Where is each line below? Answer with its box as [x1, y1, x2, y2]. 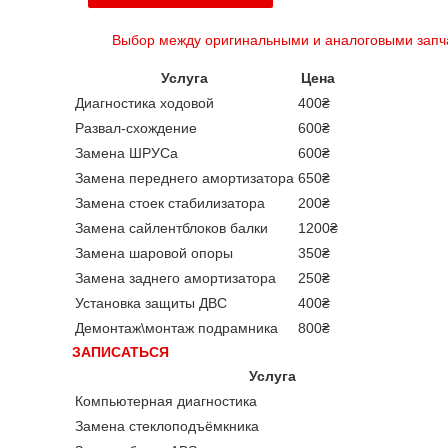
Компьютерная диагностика [75, 393, 257, 409]
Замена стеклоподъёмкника [75, 418, 259, 434]
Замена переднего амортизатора [75, 170, 294, 186]
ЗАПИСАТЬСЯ [72, 344, 169, 360]
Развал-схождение [75, 120, 197, 136]
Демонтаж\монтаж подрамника [75, 320, 278, 336]
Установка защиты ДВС [75, 295, 227, 311]
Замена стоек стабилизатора [75, 195, 265, 211]
